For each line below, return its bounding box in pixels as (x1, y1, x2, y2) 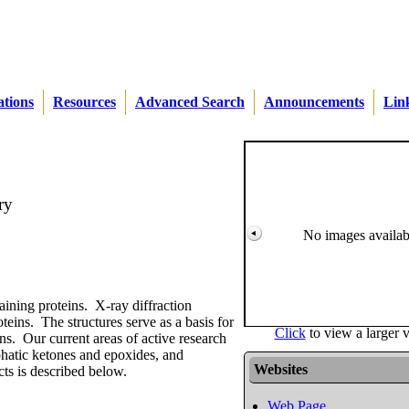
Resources (53, 94, 116, 110)
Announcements (264, 94, 364, 110)
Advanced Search (135, 94, 245, 110)
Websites (254, 362, 308, 377)
